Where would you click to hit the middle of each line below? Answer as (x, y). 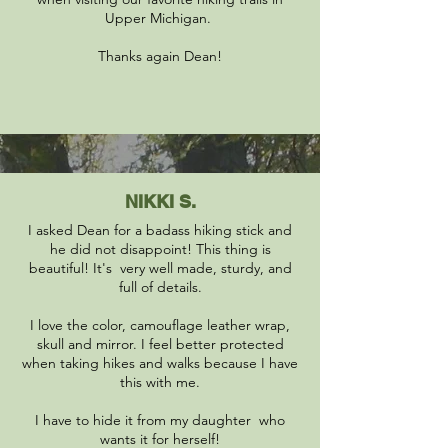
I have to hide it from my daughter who (160, 420)
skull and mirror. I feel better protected (160, 344)
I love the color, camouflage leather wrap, (160, 325)
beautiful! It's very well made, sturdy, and (160, 268)
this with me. (160, 382)
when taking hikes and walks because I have (160, 363)
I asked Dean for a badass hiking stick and (160, 230)
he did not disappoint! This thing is (160, 249)
